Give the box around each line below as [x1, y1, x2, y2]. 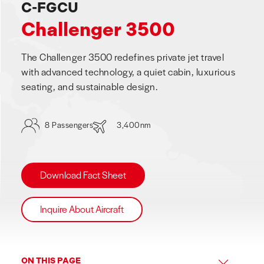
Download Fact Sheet [40, 168, 126, 181]
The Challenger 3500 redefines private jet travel [21, 50, 224, 64]
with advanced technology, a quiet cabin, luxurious [21, 65, 235, 78]
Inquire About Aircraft [40, 202, 124, 216]
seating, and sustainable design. [21, 80, 157, 93]
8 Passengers [45, 119, 93, 130]
